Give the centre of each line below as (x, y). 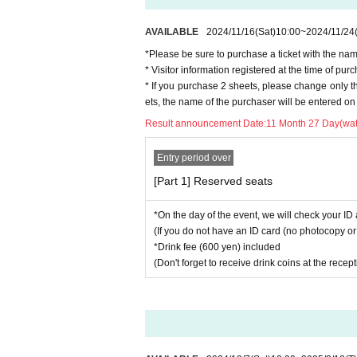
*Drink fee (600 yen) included (217, 247)
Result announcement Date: (206, 124)
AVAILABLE (172, 32)
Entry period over (194, 158)
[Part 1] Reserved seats (213, 181)
